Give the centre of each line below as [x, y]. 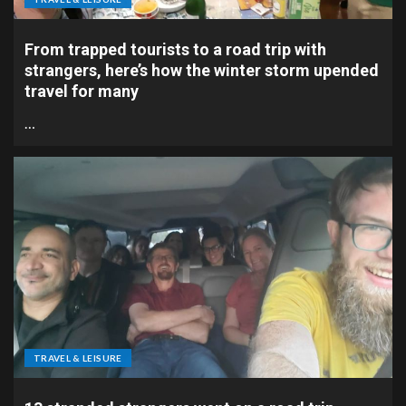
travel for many [82, 91]
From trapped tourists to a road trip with [175, 49]
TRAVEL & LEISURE [78, 358]
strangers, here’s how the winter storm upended [202, 70]
